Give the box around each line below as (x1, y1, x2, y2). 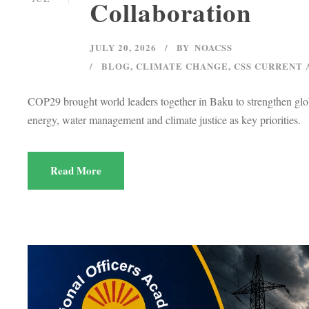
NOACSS (195, 40, 232, 54)
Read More (50, 162, 101, 178)
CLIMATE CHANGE (136, 59, 228, 72)
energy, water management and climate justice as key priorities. (28, 112, 301, 127)
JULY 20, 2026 (90, 40, 157, 54)
